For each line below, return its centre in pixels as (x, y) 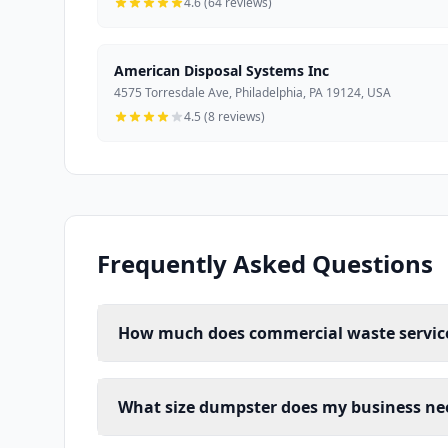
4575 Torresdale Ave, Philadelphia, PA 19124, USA (252, 93)
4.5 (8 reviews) (224, 117)
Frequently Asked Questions (265, 264)
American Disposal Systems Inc (221, 71)
